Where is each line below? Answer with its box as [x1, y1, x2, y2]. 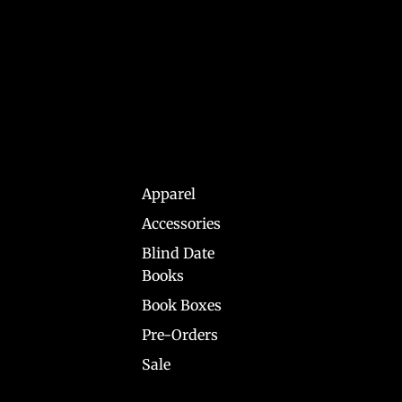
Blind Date [142, 244, 215, 263]
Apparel [142, 185, 197, 204]
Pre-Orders [142, 326, 219, 345]
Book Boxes [142, 296, 223, 315]
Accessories [142, 214, 222, 233]
